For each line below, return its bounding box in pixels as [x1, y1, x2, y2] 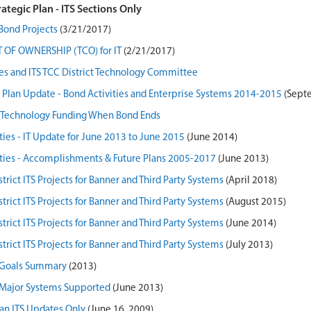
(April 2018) [223, 176, 277, 186]
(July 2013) [225, 240, 273, 251]
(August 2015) [223, 197, 286, 208]
